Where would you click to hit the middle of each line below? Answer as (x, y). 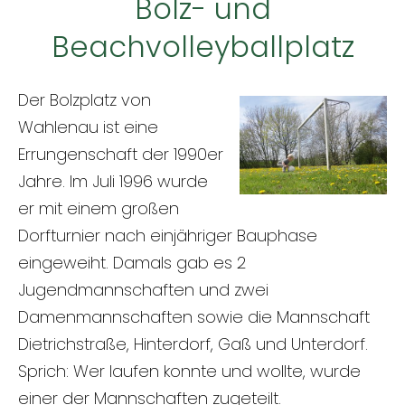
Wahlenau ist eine (88, 127)
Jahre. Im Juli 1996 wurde (113, 181)
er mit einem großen (99, 208)
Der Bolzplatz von (85, 99)
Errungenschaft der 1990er (121, 154)
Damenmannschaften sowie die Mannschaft (194, 316)
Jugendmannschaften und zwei (143, 289)
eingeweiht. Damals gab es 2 (132, 262)
